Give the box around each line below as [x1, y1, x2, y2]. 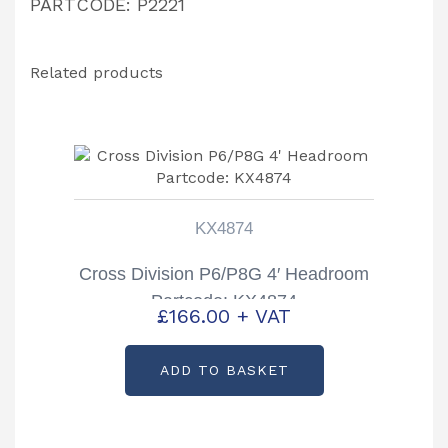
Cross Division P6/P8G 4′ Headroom [79, 263, 369, 284]
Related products [30, 62, 163, 82]
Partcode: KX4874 [151, 290, 297, 311]
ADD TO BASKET [159, 362, 289, 379]
